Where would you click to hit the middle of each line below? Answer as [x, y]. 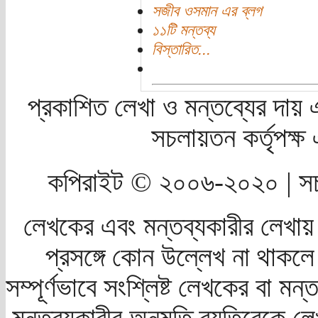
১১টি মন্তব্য [183, 30]
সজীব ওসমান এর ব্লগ [207, 11]
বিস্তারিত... [181, 49]
